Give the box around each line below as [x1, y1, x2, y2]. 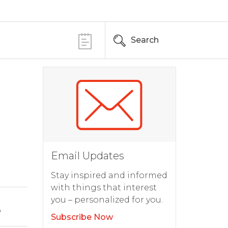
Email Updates [50, 149, 124, 162]
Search [131, 35, 159, 45]
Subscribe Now [50, 212, 113, 222]
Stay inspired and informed [50, 170, 167, 180]
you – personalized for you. [50, 194, 163, 205]
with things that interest [50, 182, 157, 192]
